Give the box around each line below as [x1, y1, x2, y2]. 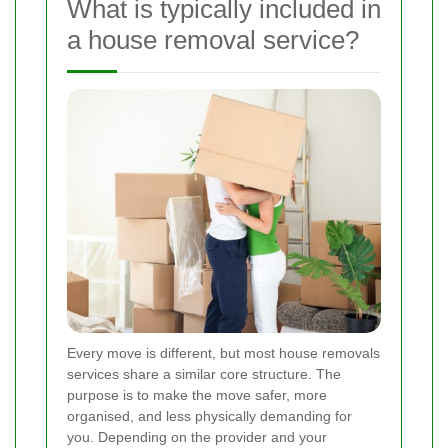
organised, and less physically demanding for [67, 407, 352, 424]
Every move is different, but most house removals [67, 344, 380, 361]
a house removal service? [67, 24, 359, 55]
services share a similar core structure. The [67, 365, 341, 382]
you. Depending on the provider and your [67, 428, 327, 445]
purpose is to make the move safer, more [67, 386, 327, 403]
